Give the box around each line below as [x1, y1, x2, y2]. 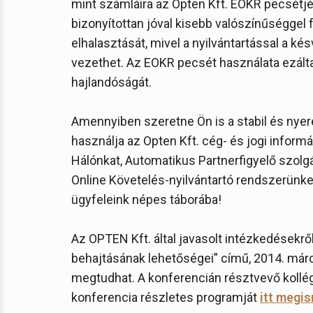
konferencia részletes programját [71, 290, 260, 305]
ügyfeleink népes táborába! [71, 192, 221, 207]
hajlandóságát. [71, 75, 152, 89]
